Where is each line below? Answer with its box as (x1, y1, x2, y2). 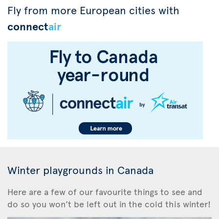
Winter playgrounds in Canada (7, 162, 153, 177)
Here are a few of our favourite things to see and (7, 185, 202, 197)
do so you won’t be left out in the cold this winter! (7, 197, 211, 210)
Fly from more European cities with (7, 2, 179, 17)
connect (7, 19, 48, 33)
